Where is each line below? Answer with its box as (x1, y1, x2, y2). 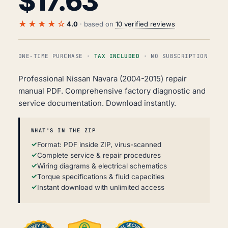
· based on (78, 20, 116, 28)
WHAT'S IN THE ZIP (31, 127, 96, 134)
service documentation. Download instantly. (18, 98, 176, 108)
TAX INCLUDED (94, 52, 140, 60)
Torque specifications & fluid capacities (37, 173, 164, 181)
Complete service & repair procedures (37, 151, 161, 160)
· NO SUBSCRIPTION (139, 52, 208, 60)
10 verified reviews (116, 20, 175, 28)
